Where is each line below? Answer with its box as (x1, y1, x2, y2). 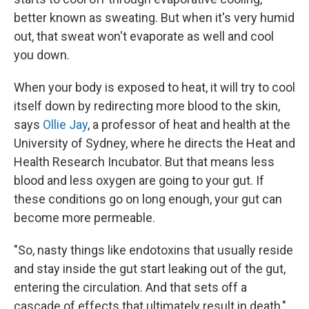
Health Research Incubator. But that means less (14, 154, 275, 169)
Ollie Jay (40, 117, 88, 132)
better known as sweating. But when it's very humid (14, 10, 295, 25)
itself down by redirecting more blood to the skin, (14, 99, 280, 113)
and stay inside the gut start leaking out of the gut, (14, 261, 286, 276)
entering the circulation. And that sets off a (14, 280, 247, 295)
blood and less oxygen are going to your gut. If (14, 173, 264, 188)
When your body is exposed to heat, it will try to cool (14, 80, 295, 94)
